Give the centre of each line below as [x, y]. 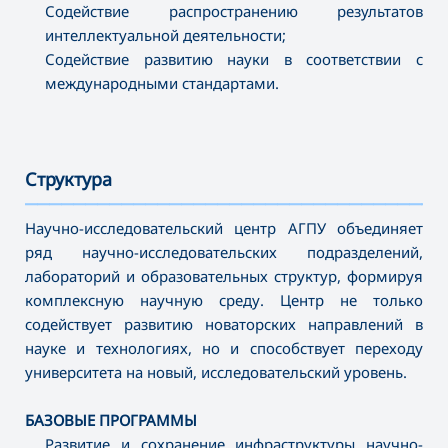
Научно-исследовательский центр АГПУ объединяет [224, 228]
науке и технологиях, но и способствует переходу [224, 348]
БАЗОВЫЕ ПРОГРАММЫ [111, 420]
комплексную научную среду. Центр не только [224, 300]
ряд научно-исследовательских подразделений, [224, 252]
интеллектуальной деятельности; [165, 35]
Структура [68, 179]
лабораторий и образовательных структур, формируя [224, 276]
